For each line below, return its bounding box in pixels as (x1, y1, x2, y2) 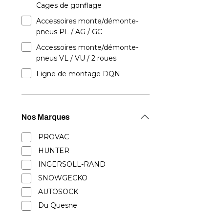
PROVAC (38, 132, 69, 141)
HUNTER (38, 146, 69, 155)
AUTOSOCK (38, 187, 78, 196)
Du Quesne (38, 201, 77, 210)
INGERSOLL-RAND (38, 160, 106, 169)
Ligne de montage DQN (36, 69, 120, 78)
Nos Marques (22, 112, 70, 121)
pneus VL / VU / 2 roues (36, 54, 116, 63)
